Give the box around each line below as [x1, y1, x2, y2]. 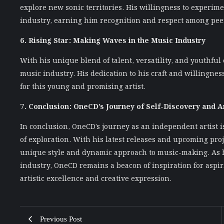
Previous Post [40, 214, 82, 223]
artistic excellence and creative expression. [20, 171, 171, 184]
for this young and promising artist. [20, 79, 145, 92]
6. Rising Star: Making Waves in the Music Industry [20, 33, 205, 46]
